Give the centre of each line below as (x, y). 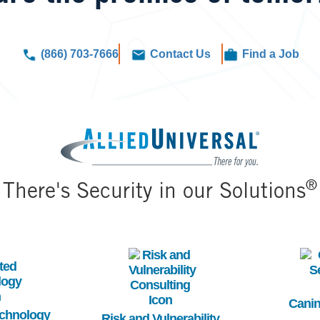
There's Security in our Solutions (154, 193)
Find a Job (270, 54)
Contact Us (180, 54)
